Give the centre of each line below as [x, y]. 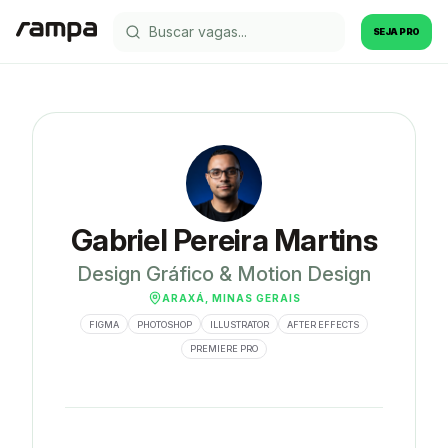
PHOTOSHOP [164, 324]
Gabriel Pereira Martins [224, 239]
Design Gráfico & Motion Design [224, 273]
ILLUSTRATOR [239, 324]
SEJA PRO [396, 31]
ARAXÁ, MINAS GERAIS [231, 297]
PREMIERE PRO [224, 349]
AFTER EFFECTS [323, 324]
